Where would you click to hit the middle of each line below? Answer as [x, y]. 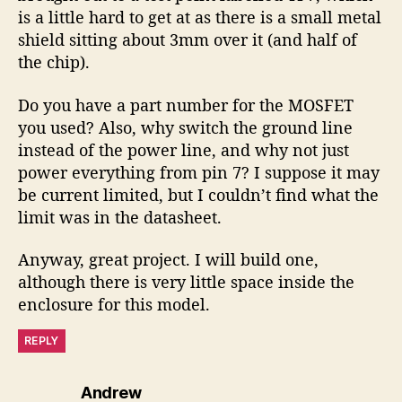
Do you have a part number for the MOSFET [186, 105]
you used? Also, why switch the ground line [185, 127]
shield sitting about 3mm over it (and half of [188, 40]
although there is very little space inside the [186, 282]
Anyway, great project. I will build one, [168, 260]
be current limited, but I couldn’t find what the [198, 194]
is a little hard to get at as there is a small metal [200, 17]
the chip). [54, 62]
